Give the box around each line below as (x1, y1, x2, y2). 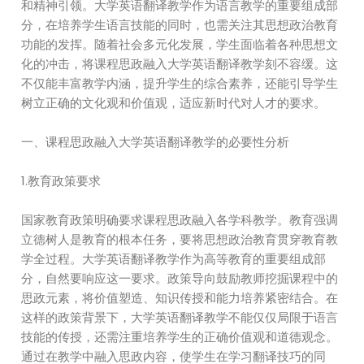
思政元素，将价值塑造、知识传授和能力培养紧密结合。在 (21, 289, 339, 306)
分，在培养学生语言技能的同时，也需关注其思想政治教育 (21, 16, 339, 33)
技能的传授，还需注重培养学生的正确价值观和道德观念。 (21, 328, 339, 345)
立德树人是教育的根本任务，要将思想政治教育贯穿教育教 (21, 231, 339, 248)
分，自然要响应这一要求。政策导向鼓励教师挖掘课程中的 (21, 270, 339, 287)
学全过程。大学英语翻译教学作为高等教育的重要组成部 (21, 250, 327, 267)
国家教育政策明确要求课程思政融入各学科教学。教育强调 (21, 211, 339, 228)
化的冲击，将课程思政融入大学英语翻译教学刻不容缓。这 (21, 55, 339, 72)
